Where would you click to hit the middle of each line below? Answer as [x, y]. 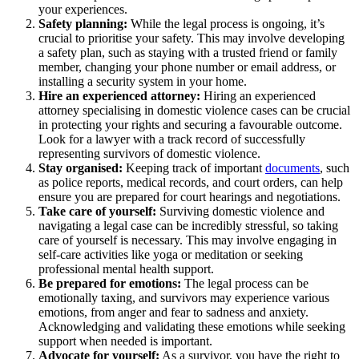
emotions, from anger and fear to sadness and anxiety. [173, 312]
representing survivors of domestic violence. [149, 153]
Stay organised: [82, 167]
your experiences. [83, 9]
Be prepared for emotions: [110, 283]
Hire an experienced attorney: [119, 95]
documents [292, 167]
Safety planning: [85, 23]
